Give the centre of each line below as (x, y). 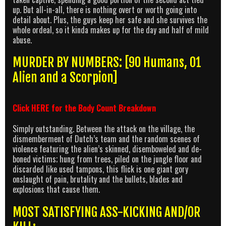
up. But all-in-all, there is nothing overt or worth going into (105, 9)
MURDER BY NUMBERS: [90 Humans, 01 (107, 63)
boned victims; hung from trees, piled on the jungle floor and (107, 159)
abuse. (22, 40)
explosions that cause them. (56, 189)
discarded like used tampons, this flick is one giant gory (100, 169)
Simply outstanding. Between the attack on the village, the (104, 129)
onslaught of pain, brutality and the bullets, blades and (98, 179)
